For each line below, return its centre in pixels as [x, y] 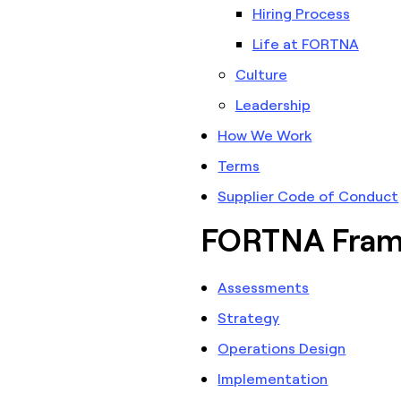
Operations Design [282, 348]
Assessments [264, 287]
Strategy [249, 317]
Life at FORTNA [305, 43]
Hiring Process [301, 13]
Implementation [273, 378]
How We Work [265, 135]
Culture [261, 74]
